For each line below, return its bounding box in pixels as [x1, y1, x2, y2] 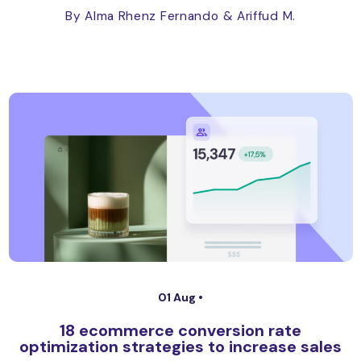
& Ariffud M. [222, 8, 296, 24]
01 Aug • [158, 290, 203, 305]
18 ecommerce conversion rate [60, 320, 301, 341]
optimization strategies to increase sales [19, 336, 342, 357]
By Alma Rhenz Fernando [65, 8, 219, 24]
